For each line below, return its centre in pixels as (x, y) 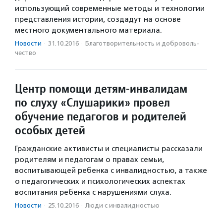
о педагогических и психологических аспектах (100, 181)
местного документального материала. (88, 30)
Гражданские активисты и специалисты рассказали (109, 148)
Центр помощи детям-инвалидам (101, 88)
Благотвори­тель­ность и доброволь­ (142, 43)
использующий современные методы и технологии (110, 8)
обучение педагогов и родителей (101, 116)
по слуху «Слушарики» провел (92, 102)
